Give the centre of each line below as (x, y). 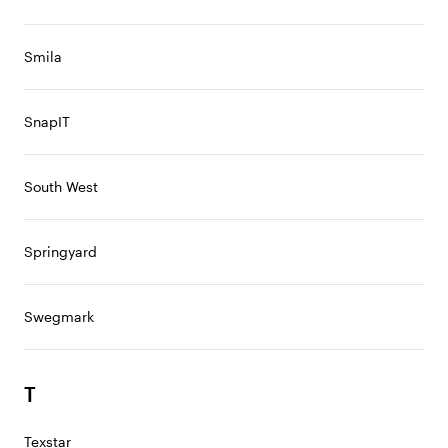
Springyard (60, 251)
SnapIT (47, 121)
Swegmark (59, 316)
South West (61, 186)
